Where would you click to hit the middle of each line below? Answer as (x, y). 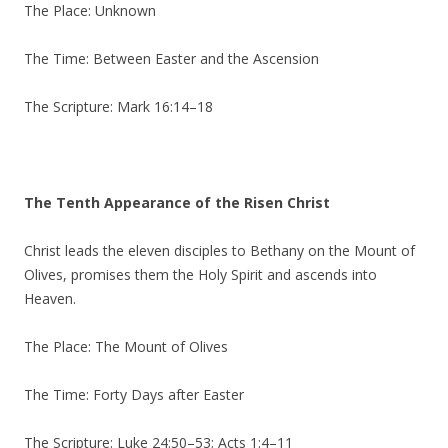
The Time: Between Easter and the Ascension (171, 58)
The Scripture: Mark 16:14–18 (118, 106)
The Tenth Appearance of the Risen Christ (177, 202)
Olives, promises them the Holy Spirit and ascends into (200, 274)
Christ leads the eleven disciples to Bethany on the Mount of (219, 250)
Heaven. (50, 298)
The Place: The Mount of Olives (126, 346)
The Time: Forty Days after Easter (134, 394)
